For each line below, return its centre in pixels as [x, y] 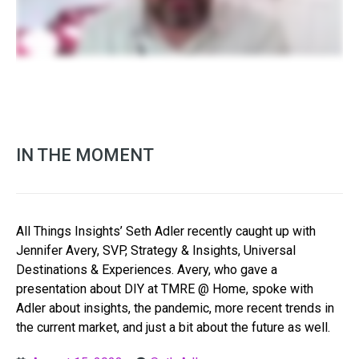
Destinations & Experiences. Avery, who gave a [147, 269]
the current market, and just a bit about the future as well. [173, 327]
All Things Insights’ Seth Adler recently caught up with [166, 231]
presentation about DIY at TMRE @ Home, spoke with [165, 288]
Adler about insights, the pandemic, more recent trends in [175, 308]
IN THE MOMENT [85, 155]
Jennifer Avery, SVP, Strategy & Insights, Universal [156, 250]
